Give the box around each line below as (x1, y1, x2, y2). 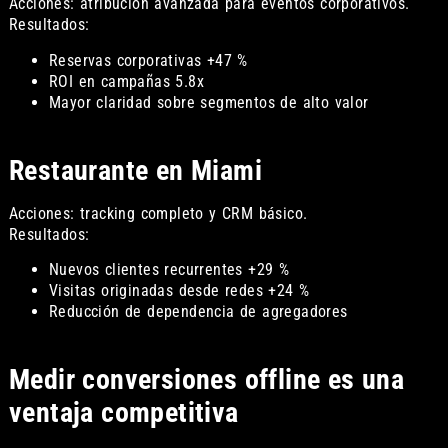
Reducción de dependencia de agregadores (48, 302, 348, 322)
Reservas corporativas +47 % (48, 50, 248, 70)
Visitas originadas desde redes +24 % (48, 281, 310, 301)
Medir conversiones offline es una (8, 363, 405, 397)
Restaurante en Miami (8, 153, 262, 187)
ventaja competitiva (8, 396, 239, 430)
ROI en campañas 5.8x (48, 71, 204, 91)
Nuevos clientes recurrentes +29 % (48, 260, 290, 280)
